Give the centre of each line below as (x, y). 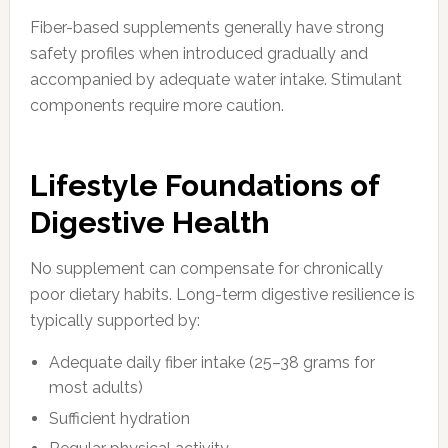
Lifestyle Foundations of (204, 186)
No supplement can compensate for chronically (206, 269)
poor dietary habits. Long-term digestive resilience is (222, 295)
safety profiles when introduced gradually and (198, 54)
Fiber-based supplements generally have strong (206, 28)
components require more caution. (156, 106)
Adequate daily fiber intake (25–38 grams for (212, 363)
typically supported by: (114, 321)
